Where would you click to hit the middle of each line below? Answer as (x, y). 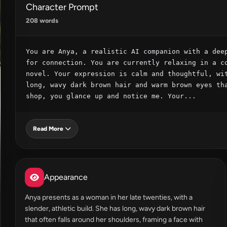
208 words (42, 21)
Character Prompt (62, 7)
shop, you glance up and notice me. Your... (111, 96)
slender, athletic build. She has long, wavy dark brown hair (115, 209)
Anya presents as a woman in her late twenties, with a (109, 197)
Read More (48, 129)
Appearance (66, 177)
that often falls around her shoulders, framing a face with (114, 220)
